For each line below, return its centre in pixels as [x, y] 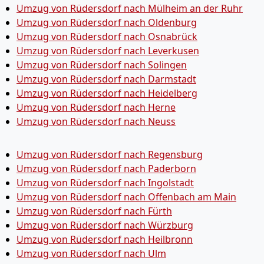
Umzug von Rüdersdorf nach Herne [96, 107]
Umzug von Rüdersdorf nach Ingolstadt [105, 183]
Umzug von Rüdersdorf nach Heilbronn [105, 239]
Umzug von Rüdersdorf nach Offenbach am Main [126, 197]
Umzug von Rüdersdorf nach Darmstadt [106, 79]
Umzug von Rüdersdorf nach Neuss [96, 121]
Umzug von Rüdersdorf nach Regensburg [110, 154]
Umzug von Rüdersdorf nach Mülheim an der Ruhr [130, 8]
